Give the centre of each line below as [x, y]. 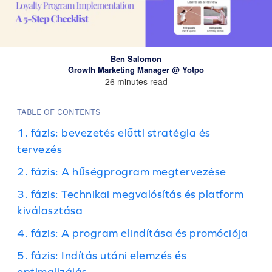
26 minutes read [136, 81]
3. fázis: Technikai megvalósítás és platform [130, 194]
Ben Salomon [136, 59]
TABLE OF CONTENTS [59, 112]
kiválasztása [50, 210]
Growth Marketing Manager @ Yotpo [136, 70]
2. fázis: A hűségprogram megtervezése [122, 172]
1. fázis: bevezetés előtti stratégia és [114, 133]
